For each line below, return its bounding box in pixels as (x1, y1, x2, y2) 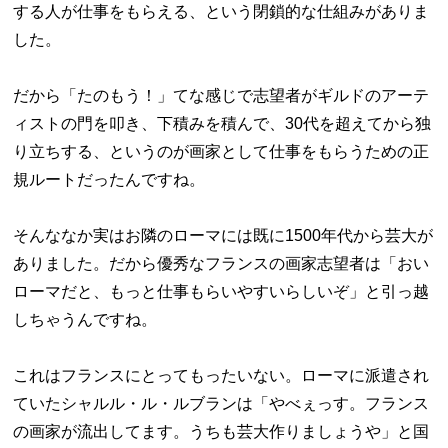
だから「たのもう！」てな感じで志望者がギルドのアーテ (13, 87, 430, 104)
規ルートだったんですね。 (13, 171, 206, 188)
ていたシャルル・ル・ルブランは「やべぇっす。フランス (13, 395, 430, 412)
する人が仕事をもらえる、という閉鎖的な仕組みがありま (13, 3, 430, 20)
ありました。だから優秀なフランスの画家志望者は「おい (13, 255, 430, 272)
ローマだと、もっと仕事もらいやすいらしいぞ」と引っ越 (13, 283, 430, 300)
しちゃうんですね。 (13, 311, 158, 328)
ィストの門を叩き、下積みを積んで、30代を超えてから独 (13, 115, 432, 132)
